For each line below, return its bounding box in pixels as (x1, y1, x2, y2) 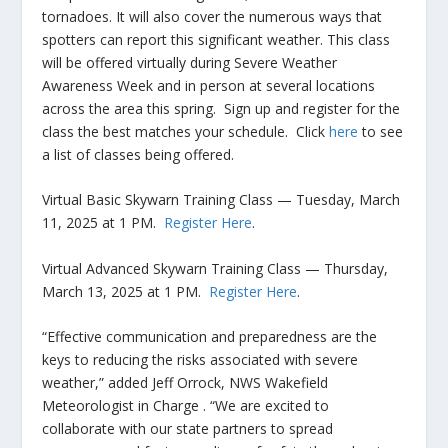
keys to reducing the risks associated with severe (42, 349, 359, 369)
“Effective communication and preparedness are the (42, 326, 378, 346)
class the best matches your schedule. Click (42, 121, 330, 141)
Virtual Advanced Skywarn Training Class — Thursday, (42, 258, 389, 278)
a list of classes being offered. (42, 144, 235, 164)
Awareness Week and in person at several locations (42, 75, 376, 95)
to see (358, 121, 404, 141)
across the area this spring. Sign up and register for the (42, 98, 401, 118)
